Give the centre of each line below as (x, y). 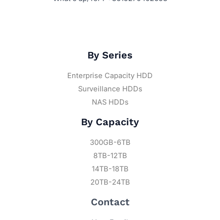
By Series (110, 55)
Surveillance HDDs (110, 89)
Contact (110, 202)
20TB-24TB (110, 182)
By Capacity (110, 122)
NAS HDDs (110, 102)
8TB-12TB (110, 156)
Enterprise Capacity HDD (110, 76)
